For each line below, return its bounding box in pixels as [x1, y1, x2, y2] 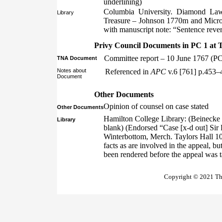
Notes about [57, 67, 86, 73]
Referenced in [105, 67, 151, 76]
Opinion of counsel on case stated [104, 102, 209, 111]
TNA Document [57, 55, 97, 61]
